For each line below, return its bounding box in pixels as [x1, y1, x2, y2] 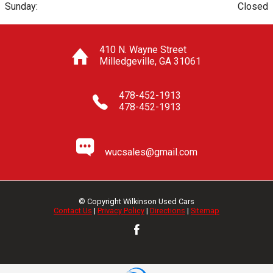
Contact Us [54, 205, 92, 215]
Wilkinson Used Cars [123, 196, 194, 206]
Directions [150, 205, 185, 215]
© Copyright [79, 196, 123, 206]
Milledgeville [99, 55, 155, 67]
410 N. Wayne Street [99, 43, 186, 55]
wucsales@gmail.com [104, 146, 197, 158]
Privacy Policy [97, 205, 144, 215]
